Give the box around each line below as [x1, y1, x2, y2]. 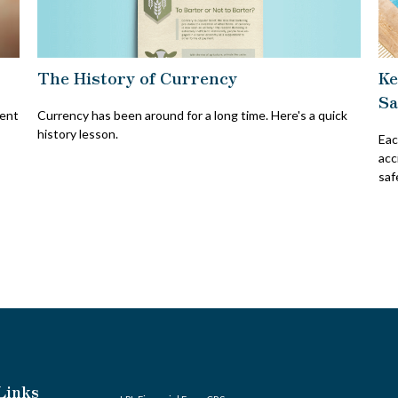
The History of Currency [37, 64, 238, 89]
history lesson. [37, 125, 119, 141]
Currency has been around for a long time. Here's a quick [37, 107, 348, 123]
